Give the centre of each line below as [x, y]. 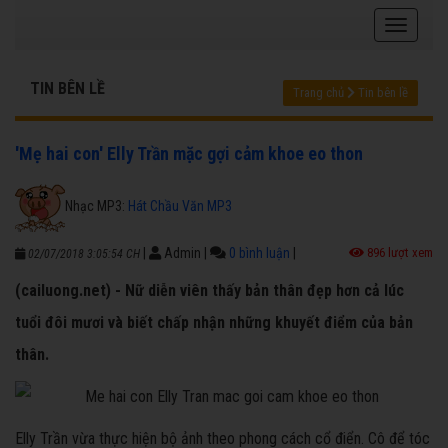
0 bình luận [259, 253]
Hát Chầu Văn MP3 [180, 205]
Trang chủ [318, 93]
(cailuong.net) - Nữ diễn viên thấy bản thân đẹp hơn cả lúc [209, 291]
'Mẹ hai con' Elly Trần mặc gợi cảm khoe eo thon [189, 154]
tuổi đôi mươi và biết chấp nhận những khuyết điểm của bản [214, 323]
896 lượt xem [398, 253]
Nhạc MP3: [96, 205]
